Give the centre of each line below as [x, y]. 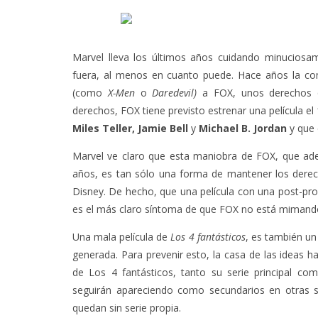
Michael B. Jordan [243, 128]
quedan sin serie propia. [127, 308]
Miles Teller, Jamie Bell [130, 128]
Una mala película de [122, 237]
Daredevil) [175, 93]
